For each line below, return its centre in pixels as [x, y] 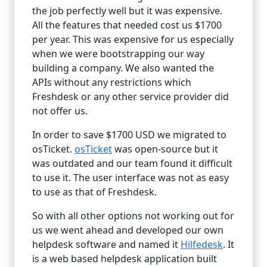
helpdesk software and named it [106, 245]
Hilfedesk [202, 245]
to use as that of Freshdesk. [94, 192]
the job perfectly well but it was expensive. [127, 11]
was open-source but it [165, 149]
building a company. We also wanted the [123, 68]
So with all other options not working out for [133, 216]
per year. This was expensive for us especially [133, 40]
